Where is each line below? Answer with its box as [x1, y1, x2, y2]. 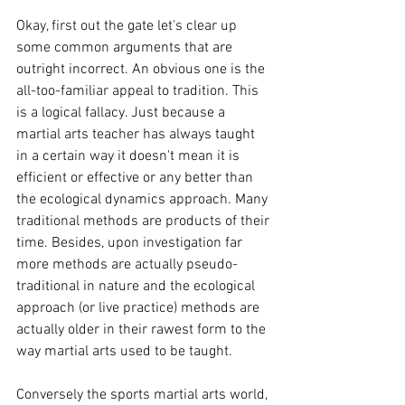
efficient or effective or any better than [16, 168, 257, 187]
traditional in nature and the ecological [16, 277, 259, 296]
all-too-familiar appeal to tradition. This [16, 81, 262, 100]
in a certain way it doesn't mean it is [16, 146, 243, 165]
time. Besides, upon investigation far [16, 233, 246, 252]
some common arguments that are [16, 38, 236, 57]
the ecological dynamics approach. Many [16, 190, 271, 209]
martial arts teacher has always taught [16, 125, 259, 144]
